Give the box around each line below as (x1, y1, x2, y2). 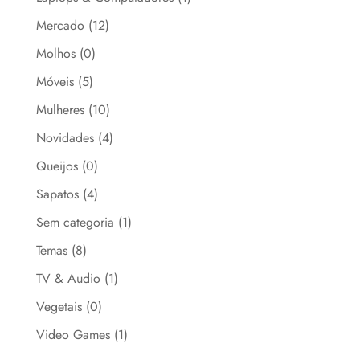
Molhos (35, 43, 76, 63)
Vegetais (35, 297, 82, 316)
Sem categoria (35, 212, 114, 231)
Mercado (35, 15, 84, 35)
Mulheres (35, 100, 84, 119)
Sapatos (35, 184, 79, 203)
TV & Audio (35, 268, 100, 288)
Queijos (35, 156, 78, 175)
